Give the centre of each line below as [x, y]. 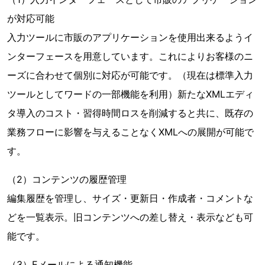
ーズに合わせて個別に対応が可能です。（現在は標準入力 [130, 75]
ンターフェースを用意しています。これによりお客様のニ [130, 56]
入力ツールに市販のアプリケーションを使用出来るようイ [130, 37]
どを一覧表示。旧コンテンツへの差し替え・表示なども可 [130, 217]
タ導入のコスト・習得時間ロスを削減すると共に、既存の [130, 113]
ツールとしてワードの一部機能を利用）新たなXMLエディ [130, 94]
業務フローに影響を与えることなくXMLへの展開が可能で [130, 132]
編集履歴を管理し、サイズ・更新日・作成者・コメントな [130, 198]
